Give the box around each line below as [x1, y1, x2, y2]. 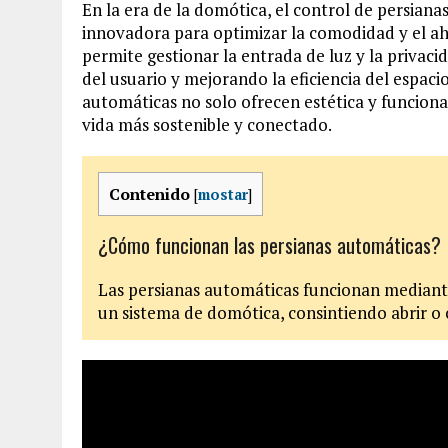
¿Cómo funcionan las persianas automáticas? [98, 230, 441, 261]
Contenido [109, 182, 190, 205]
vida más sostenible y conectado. [82, 112, 332, 136]
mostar [198, 184, 248, 204]
